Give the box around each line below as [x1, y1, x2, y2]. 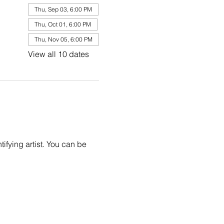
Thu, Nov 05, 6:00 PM [34, 35, 92, 43]
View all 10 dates [27, 49, 89, 59]
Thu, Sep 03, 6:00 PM [34, 5, 92, 13]
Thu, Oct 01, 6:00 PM [34, 20, 91, 28]
